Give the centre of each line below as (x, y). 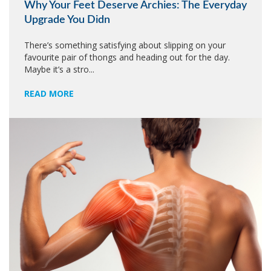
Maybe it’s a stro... (59, 69)
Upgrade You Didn (67, 20)
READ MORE (49, 93)
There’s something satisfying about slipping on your (125, 45)
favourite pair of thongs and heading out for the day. (127, 57)
